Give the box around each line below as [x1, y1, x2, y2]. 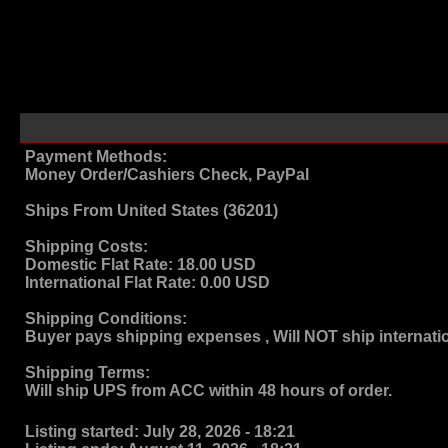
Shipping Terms [25, 364, 145, 381]
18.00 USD [177, 256, 256, 273]
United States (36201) [113, 202, 278, 219]
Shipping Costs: [25, 238, 148, 255]
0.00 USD [200, 274, 270, 291]
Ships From [25, 202, 113, 219]
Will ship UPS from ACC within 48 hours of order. [25, 382, 392, 399]
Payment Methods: [25, 148, 167, 165]
